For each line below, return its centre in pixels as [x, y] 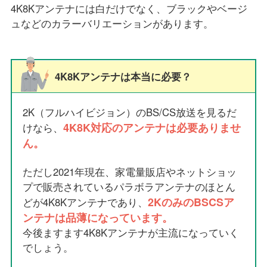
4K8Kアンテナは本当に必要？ [123, 76]
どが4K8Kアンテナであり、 [86, 202]
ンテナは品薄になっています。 [98, 217]
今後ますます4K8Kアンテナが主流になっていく [131, 232]
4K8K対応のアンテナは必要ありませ [152, 127]
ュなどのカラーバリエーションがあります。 [112, 23]
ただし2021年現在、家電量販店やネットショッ [130, 171]
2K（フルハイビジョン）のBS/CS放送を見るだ [130, 112]
